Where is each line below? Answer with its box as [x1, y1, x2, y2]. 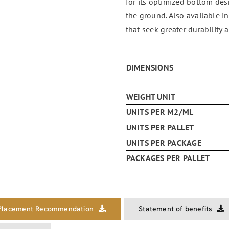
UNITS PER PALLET [126, 122, 194, 133]
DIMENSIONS [126, 62, 174, 73]
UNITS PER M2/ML [126, 107, 194, 118]
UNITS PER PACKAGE [126, 138, 201, 148]
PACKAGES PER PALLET [126, 153, 210, 164]
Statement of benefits [139, 203, 213, 213]
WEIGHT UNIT [126, 91, 176, 102]
